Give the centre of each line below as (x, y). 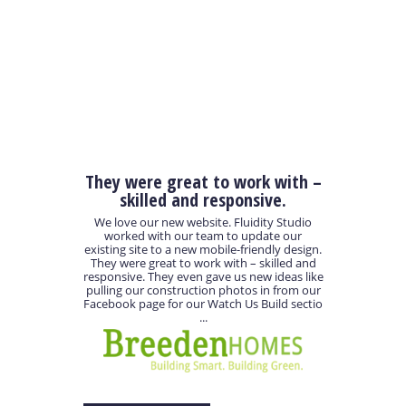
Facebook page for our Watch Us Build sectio (203, 304)
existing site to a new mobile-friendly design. (203, 250)
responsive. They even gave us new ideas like (203, 277)
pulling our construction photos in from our (203, 290)
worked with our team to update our (203, 236)
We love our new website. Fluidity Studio (203, 222)
